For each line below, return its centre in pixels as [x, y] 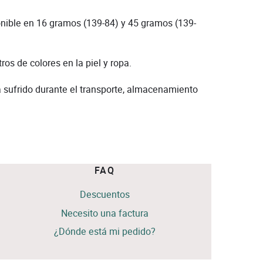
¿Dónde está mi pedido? [105, 231]
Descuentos [105, 195]
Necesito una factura [105, 213]
